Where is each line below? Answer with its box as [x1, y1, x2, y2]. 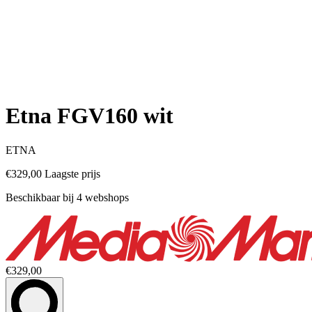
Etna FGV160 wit [6, 103, 173, 129]
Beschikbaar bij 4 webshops [6, 191, 129, 203]
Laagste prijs [45, 167, 100, 180]
